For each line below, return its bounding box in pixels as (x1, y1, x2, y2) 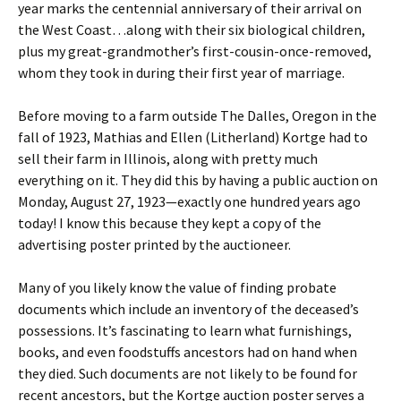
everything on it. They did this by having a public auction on (18, 171, 378, 189)
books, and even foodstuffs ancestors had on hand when (18, 343, 357, 361)
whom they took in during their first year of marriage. (18, 64, 345, 81)
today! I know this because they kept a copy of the (18, 214, 321, 232)
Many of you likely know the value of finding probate (18, 278, 337, 296)
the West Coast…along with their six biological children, (18, 21, 365, 38)
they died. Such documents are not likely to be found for (18, 364, 357, 382)
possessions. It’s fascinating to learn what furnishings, (18, 321, 352, 339)
